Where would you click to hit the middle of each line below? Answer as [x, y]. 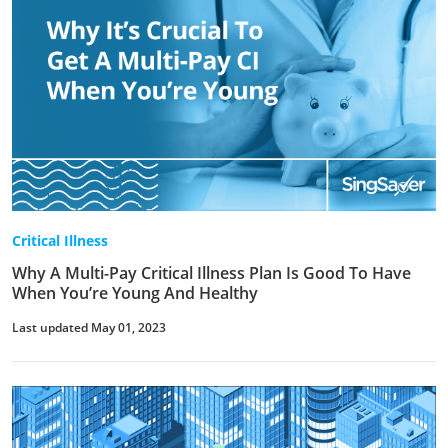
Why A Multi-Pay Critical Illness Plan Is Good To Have [211, 272]
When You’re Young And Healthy [135, 292]
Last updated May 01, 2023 [89, 327]
